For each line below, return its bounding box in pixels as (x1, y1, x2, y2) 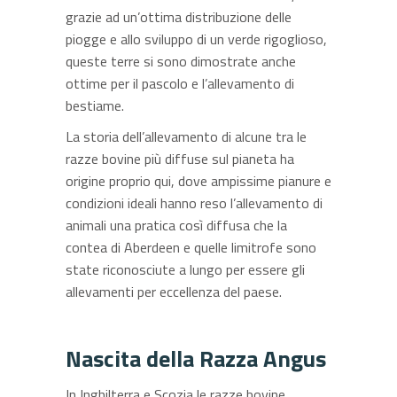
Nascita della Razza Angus (66, 341, 326, 376)
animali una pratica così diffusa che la (66, 214, 287, 236)
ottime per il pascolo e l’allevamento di (66, 73, 294, 94)
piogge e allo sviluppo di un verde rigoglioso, (66, 28, 327, 50)
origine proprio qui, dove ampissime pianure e (66, 170, 331, 191)
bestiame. (66, 95, 124, 116)
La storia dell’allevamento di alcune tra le (66, 126, 307, 147)
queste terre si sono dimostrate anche (66, 51, 296, 72)
